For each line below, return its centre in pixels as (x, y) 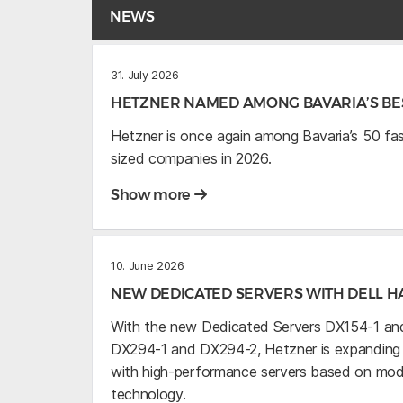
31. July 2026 (145, 76)
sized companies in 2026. (191, 159)
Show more (152, 195)
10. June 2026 (148, 266)
